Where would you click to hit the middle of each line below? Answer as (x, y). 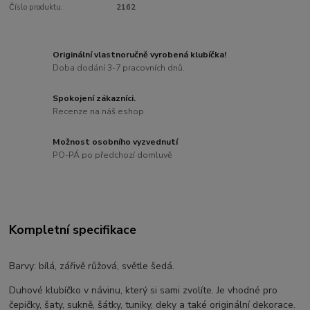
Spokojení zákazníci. (94, 98)
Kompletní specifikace (73, 229)
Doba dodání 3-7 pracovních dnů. (119, 68)
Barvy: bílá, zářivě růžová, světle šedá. (92, 266)
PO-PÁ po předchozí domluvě (113, 155)
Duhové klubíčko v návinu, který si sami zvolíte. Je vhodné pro (144, 291)
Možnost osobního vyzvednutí (116, 142)
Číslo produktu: (36, 8)
